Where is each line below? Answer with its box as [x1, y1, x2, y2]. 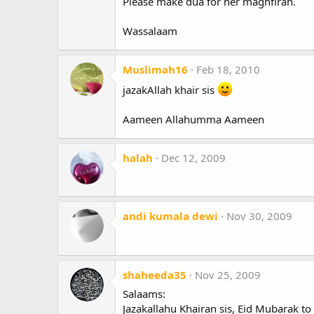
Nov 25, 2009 [195, 267, 261, 282]
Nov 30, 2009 [226, 209, 292, 224]
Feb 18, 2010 [196, 62, 260, 76]
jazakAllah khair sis [123, 82, 217, 97]
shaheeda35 [123, 267, 186, 282]
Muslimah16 [123, 62, 188, 76]
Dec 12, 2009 [161, 150, 226, 165]
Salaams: [123, 286, 165, 301]
